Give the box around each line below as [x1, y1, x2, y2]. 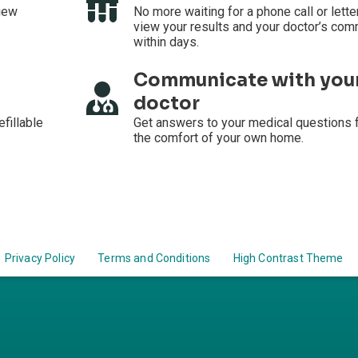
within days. [133, 34, 199, 50]
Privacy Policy [4, 252, 76, 265]
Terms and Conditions [97, 252, 211, 265]
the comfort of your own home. [133, 130, 304, 146]
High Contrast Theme [233, 252, 344, 265]
